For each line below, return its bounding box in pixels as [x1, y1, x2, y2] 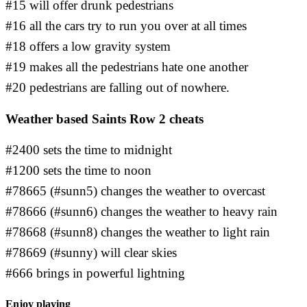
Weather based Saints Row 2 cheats [5, 111, 204, 126]
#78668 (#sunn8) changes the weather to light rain [5, 224, 270, 239]
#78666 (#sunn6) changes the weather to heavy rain [5, 204, 278, 219]
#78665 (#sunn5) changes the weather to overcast [5, 183, 265, 198]
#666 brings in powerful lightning [5, 265, 185, 280]
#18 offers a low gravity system [5, 39, 171, 54]
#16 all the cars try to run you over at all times [5, 19, 247, 34]
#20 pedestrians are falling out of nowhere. [5, 80, 230, 95]
